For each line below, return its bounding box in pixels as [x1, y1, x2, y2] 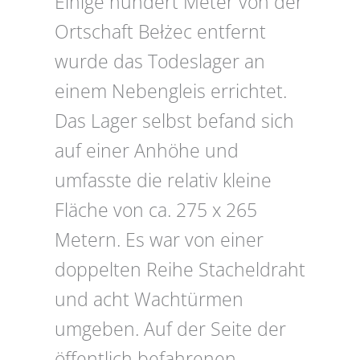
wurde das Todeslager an [55, 49, 265, 75]
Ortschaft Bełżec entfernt [55, 19, 266, 45]
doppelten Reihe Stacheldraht [55, 257, 305, 283]
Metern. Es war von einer [55, 227, 264, 253]
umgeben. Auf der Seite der [55, 317, 286, 342]
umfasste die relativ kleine [55, 168, 272, 194]
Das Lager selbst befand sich [55, 108, 294, 134]
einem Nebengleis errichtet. [55, 79, 287, 104]
